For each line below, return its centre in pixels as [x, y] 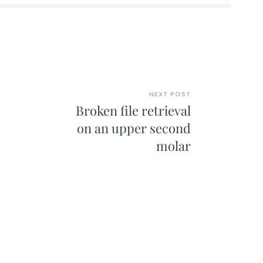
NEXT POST [170, 94]
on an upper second [134, 128]
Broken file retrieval [134, 110]
